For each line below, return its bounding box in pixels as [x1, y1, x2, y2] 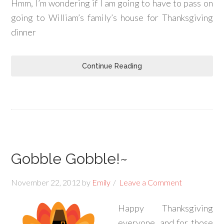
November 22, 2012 [11, 177, 81, 187]
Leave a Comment [119, 177, 182, 187]
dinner [11, 26, 36, 37]
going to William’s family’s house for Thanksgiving [11, 12, 213, 23]
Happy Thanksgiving [118, 202, 213, 213]
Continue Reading [82, 62, 142, 70]
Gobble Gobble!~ [11, 150, 128, 167]
